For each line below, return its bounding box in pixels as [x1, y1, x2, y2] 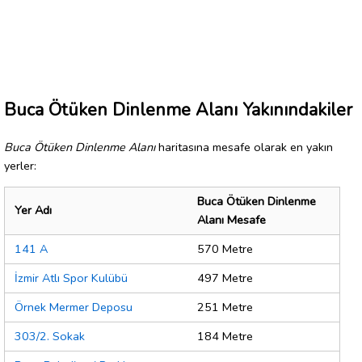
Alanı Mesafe [197, 212, 266, 229]
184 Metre [197, 328, 253, 345]
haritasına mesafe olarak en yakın [155, 138, 333, 155]
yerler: [4, 157, 36, 174]
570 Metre [197, 241, 253, 258]
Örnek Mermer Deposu [15, 299, 133, 316]
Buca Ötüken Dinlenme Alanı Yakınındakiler [4, 97, 352, 122]
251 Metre [197, 299, 253, 316]
